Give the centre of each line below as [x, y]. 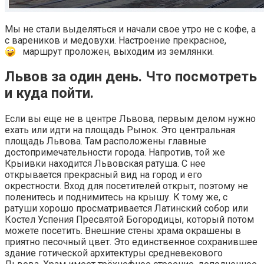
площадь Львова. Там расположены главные [105, 141]
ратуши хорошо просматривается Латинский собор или [126, 209]
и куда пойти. [49, 93]
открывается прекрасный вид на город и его [103, 175]
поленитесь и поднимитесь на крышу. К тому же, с [116, 197]
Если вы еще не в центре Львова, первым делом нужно [130, 119]
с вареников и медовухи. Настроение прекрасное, [115, 40]
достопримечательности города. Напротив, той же [115, 153]
